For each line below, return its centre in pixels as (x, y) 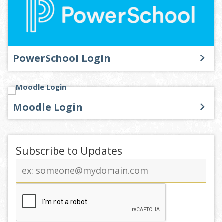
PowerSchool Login (62, 58)
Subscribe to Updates (69, 150)
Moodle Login (48, 107)
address (29, 174)
